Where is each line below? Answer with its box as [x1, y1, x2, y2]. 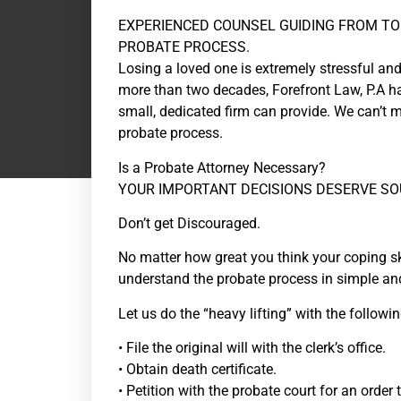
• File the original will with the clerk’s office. [118, 339, 386, 357]
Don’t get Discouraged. [118, 214, 260, 232]
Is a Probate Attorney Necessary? [118, 158, 326, 176]
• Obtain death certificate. [118, 361, 277, 379]
